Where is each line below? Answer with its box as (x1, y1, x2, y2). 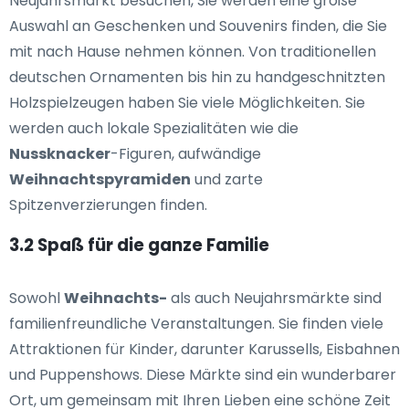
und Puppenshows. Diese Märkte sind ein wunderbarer (9, 364, 396, 386)
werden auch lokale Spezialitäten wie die (9, 118, 299, 140)
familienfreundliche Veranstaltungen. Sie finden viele (9, 313, 383, 335)
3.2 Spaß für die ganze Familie (9, 233, 269, 258)
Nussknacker (9, 143, 110, 165)
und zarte (191, 169, 263, 191)
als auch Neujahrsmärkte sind (167, 288, 382, 309)
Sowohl (9, 288, 64, 309)
